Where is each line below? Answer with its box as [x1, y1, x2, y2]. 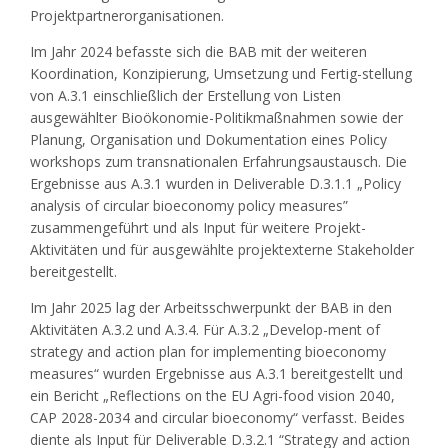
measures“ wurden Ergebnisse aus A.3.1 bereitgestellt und [30, 364, 403, 384]
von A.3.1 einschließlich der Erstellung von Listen [30, 86, 341, 106]
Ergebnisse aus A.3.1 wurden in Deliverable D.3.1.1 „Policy [30, 174, 401, 194]
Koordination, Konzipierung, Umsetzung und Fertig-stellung [30, 64, 412, 84]
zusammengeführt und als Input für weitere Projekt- [30, 218, 366, 238]
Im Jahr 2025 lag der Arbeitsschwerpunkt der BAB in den [30, 298, 392, 318]
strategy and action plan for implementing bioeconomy [30, 342, 386, 362]
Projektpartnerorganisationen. [30, 6, 224, 26]
